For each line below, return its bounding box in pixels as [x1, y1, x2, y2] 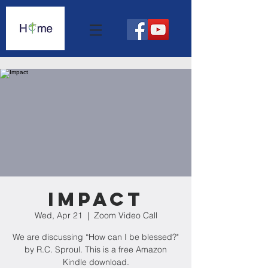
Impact [48, 187, 144, 211]
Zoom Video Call [93, 210, 157, 221]
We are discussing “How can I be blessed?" [13, 232, 179, 242]
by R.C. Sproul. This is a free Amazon [25, 244, 167, 255]
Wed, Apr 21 [34, 210, 83, 221]
